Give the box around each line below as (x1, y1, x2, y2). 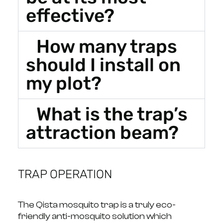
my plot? (25, 72, 102, 94)
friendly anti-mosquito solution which (17, 211, 172, 222)
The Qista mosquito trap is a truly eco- (17, 199, 176, 210)
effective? (25, 4, 114, 26)
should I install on (25, 53, 181, 76)
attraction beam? (25, 121, 179, 143)
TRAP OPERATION (17, 167, 112, 181)
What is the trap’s (36, 103, 188, 125)
